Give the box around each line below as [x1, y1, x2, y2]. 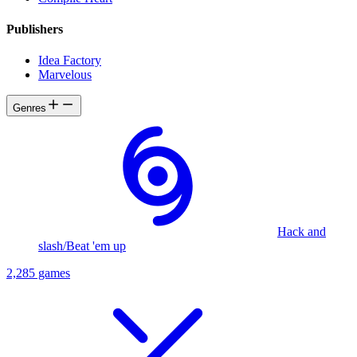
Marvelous [38, 68, 92, 82]
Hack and [277, 225, 326, 239]
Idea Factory [38, 53, 101, 68]
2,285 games [6, 266, 70, 280]
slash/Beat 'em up [38, 239, 126, 253]
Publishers [6, 22, 63, 37]
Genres [13, 102, 46, 115]
